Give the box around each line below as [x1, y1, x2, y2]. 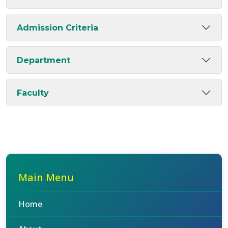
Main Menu [18, 170, 74, 184]
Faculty [17, 88, 49, 98]
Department [17, 55, 70, 65]
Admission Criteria [17, 22, 98, 33]
